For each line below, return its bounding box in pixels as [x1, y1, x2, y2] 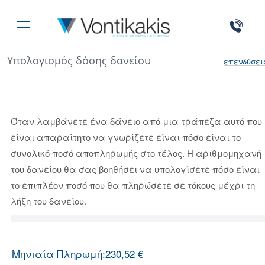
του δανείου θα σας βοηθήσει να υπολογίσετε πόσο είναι [10, 163, 260, 175]
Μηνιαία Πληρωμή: [12, 246, 105, 261]
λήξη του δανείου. [10, 195, 86, 207]
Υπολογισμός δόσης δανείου [7, 53, 151, 67]
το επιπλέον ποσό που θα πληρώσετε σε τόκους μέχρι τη [10, 179, 255, 191]
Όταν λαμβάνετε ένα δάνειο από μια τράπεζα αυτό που [10, 115, 262, 127]
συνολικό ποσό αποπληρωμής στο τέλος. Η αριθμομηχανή [10, 147, 261, 159]
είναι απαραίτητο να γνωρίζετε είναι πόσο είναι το [10, 131, 241, 143]
